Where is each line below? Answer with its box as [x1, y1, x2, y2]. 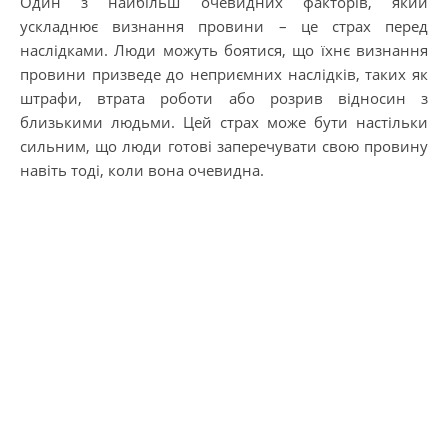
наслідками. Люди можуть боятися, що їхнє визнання [20, 39, 428, 60]
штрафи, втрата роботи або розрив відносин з [20, 87, 428, 108]
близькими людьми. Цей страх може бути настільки [20, 111, 428, 132]
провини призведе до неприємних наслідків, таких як [20, 63, 428, 84]
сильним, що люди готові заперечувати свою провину [20, 135, 428, 156]
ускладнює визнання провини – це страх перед [20, 15, 428, 36]
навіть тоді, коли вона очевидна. [20, 159, 264, 180]
